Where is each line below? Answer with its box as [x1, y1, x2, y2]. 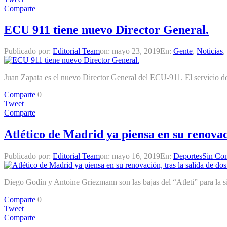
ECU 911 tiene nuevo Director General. [4, 23, 209, 36]
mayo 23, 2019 [112, 47, 160, 56]
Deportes [173, 152, 202, 161]
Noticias [197, 47, 223, 56]
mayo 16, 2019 [112, 152, 160, 161]
